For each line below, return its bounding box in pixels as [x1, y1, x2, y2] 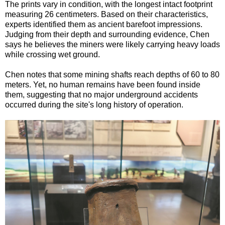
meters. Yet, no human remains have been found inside [5, 80, 200, 89]
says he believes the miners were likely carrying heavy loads [5, 40, 220, 49]
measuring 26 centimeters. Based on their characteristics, [5, 10, 208, 19]
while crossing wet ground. [5, 50, 100, 59]
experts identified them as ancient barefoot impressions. [5, 20, 202, 29]
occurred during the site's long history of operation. [5, 100, 183, 109]
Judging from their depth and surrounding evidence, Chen [5, 30, 209, 39]
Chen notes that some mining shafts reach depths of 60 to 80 [5, 70, 219, 79]
